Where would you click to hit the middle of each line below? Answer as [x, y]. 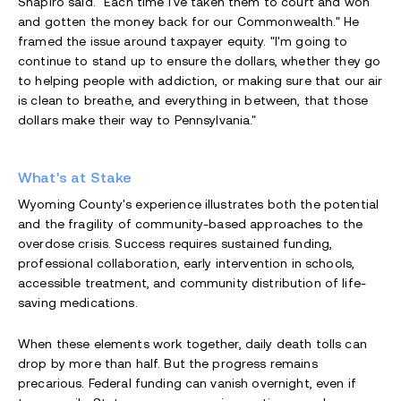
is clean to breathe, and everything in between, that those [193, 101]
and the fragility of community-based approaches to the [191, 224]
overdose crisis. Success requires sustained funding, [175, 244]
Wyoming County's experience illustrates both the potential [199, 205]
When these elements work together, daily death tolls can [192, 344]
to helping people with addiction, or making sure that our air [200, 81]
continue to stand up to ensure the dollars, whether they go [200, 61]
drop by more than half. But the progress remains [168, 364]
